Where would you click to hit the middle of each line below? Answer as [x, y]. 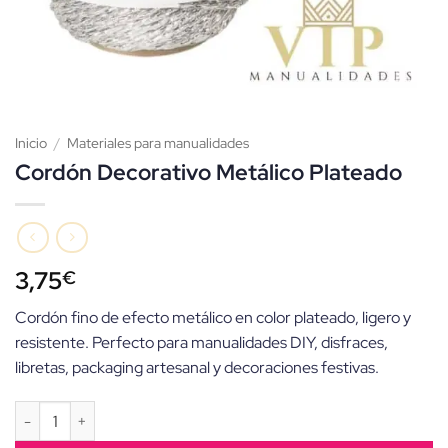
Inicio [31, 143]
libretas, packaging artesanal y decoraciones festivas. [197, 368]
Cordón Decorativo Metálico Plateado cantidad [168, 412]
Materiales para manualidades [158, 143]
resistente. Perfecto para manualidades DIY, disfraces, [201, 343]
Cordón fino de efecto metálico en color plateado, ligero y [213, 318]
